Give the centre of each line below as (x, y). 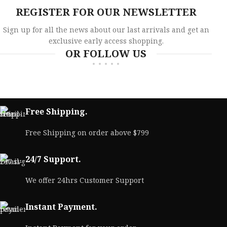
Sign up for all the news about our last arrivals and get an (106, 30)
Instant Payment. (62, 207)
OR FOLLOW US (106, 53)
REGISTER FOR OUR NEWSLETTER (106, 12)
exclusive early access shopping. (106, 41)
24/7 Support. (53, 159)
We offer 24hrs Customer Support (85, 180)
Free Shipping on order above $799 (87, 133)
